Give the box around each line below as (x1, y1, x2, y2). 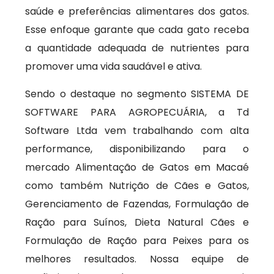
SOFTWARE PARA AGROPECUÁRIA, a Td (25, 105, 249, 119)
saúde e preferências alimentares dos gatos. (25, 4, 249, 18)
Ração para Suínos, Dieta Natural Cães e (25, 215, 249, 229)
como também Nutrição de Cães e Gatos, (25, 179, 249, 193)
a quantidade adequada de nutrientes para (25, 41, 249, 55)
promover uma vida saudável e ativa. (25, 59, 202, 73)
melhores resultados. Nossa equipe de (25, 252, 249, 266)
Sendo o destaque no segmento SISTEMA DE (25, 87, 249, 101)
